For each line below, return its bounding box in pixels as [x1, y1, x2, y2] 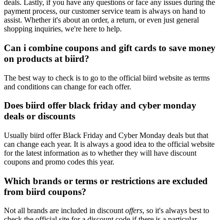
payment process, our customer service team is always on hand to [4, 7, 205, 16]
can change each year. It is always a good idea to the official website [4, 139, 215, 148]
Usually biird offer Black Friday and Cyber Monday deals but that [4, 131, 208, 139]
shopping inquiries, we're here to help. [4, 25, 122, 33]
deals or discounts [4, 111, 75, 122]
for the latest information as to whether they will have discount [4, 148, 196, 157]
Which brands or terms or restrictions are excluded [4, 175, 208, 186]
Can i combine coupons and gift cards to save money [4, 42, 216, 53]
